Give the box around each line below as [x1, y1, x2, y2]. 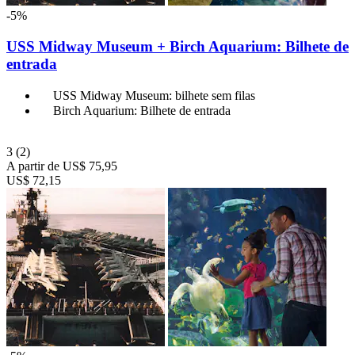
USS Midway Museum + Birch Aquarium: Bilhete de [6, 38, 349, 55]
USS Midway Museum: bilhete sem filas [53, 88, 255, 102]
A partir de [6, 158, 59, 173]
